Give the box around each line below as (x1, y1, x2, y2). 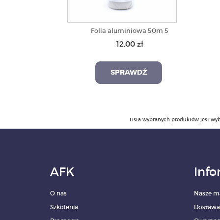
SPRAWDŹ (110, 69, 147, 76)
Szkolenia (50, 203, 78, 211)
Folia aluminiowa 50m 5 (91, 27, 169, 35)
